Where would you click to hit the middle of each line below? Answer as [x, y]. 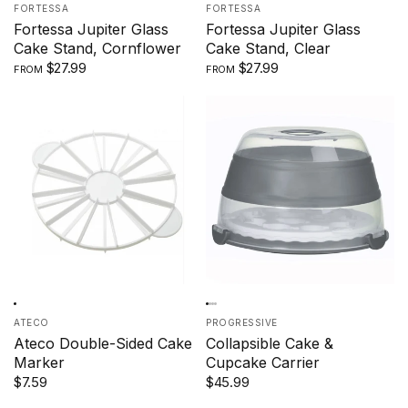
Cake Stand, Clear [268, 48]
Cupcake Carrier [263, 362]
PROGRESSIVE [242, 322]
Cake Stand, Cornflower [97, 48]
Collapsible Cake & [270, 343]
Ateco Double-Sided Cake [103, 343]
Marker [39, 362]
